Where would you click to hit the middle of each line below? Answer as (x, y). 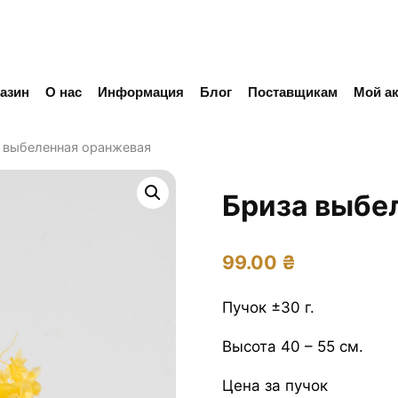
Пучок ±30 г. (268, 307)
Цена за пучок (275, 385)
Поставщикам (293, 92)
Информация (141, 92)
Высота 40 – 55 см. (292, 346)
